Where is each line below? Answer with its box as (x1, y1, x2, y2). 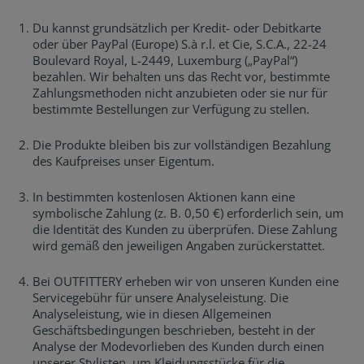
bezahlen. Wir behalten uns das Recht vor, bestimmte (32, 68, 330, 84)
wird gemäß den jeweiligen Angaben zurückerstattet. (32, 237, 325, 253)
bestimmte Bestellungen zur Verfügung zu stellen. (32, 101, 310, 117)
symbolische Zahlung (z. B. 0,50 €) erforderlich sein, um (32, 205, 344, 221)
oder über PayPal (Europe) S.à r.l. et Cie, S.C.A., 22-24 (32, 36, 327, 52)
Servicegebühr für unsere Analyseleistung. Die (32, 289, 288, 305)
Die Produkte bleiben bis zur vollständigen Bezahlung (32, 136, 331, 153)
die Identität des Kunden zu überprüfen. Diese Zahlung (32, 221, 337, 237)
